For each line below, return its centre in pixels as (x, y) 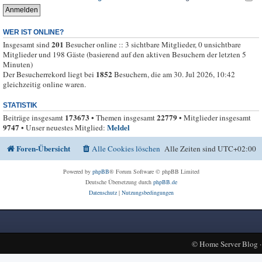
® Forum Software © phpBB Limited (154, 171)
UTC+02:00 (237, 148)
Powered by (77, 171)
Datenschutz (103, 192)
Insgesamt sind (27, 45)
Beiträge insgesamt (34, 118)
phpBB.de (165, 182)
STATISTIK (20, 106)
